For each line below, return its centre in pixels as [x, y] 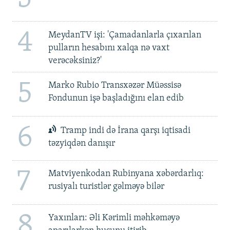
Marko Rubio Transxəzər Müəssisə [114, 86]
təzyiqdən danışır [81, 144]
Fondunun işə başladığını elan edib [116, 99]
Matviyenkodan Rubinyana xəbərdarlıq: [126, 174]
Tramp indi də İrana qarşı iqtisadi [125, 131]
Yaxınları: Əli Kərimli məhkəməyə [114, 218]
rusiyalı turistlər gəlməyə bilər [106, 187]
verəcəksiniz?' [75, 61]
